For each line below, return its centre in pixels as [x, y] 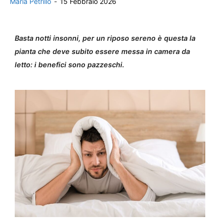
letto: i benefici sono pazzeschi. [69, 65]
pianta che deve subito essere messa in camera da [102, 51]
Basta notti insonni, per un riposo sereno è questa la [105, 38]
